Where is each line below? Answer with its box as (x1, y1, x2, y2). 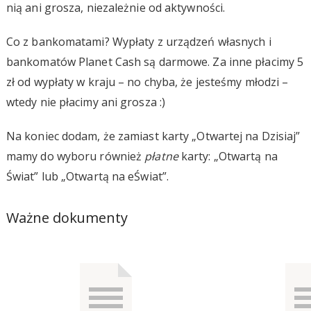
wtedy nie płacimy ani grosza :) (6, 94, 166, 110)
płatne (144, 148, 178, 164)
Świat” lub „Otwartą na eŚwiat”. (6, 168, 169, 184)
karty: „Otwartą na (178, 148, 278, 164)
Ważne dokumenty (6, 208, 128, 227)
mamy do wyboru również (6, 148, 145, 164)
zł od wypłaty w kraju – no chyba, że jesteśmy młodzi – (6, 74, 289, 90)
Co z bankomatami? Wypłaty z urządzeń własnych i (6, 33, 271, 49)
